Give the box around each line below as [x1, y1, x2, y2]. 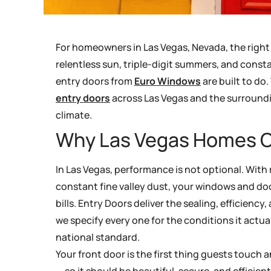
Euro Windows [134, 74, 201, 88]
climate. [56, 108, 92, 122]
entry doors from [56, 74, 134, 88]
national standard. [56, 230, 140, 244]
